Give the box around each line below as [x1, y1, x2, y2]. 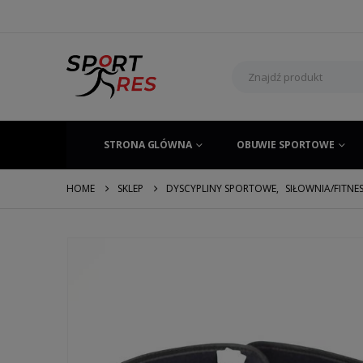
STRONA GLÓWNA [104, 137, 192, 152]
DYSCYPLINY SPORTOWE [166, 181, 276, 195]
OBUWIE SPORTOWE [236, 137, 335, 152]
